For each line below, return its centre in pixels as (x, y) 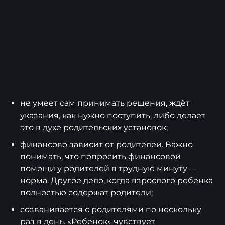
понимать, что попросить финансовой (100, 157)
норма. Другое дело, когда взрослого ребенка (117, 181)
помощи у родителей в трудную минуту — (109, 169)
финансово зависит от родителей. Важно (106, 145)
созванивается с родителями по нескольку (111, 210)
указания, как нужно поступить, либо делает (113, 116)
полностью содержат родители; (86, 193)
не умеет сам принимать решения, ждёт (105, 103)
